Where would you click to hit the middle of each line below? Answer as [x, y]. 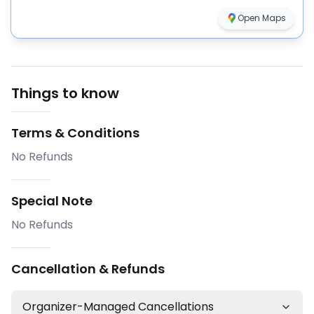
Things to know [65, 94]
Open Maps [262, 18]
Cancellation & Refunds [88, 269]
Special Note [52, 201]
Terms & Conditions [75, 133]
